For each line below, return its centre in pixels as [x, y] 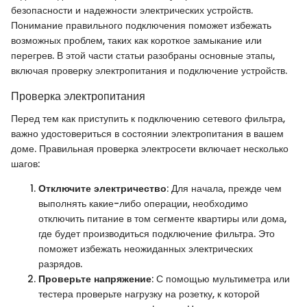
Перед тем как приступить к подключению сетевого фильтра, [148, 118]
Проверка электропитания [78, 97]
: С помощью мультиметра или [221, 279]
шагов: [25, 163]
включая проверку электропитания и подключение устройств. [149, 71]
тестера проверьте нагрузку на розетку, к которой [149, 294]
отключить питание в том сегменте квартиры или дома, [162, 218]
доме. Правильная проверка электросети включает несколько [150, 148]
